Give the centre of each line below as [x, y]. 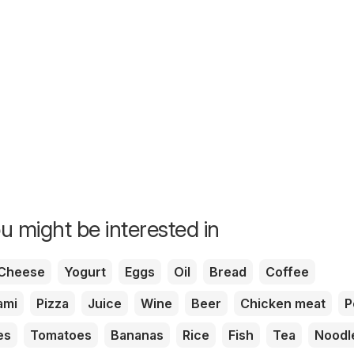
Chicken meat [283, 304]
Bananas [137, 335]
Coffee [287, 272]
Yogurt [85, 272]
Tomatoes [61, 335]
